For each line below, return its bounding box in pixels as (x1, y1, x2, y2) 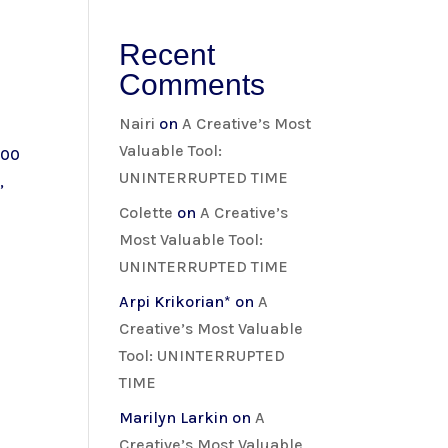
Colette (119, 202, 174, 222)
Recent (119, 37, 216, 71)
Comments (119, 67, 266, 101)
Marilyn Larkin (119, 407, 229, 427)
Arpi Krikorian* (119, 291, 232, 311)
